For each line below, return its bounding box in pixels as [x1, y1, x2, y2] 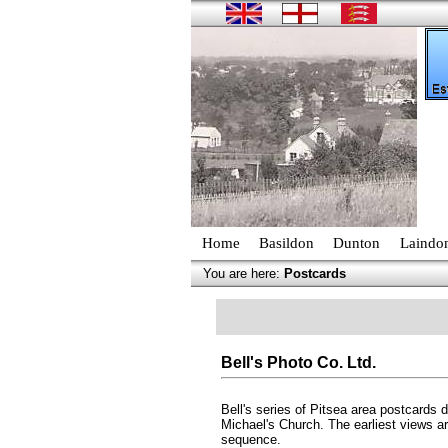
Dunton [333, 235, 381, 251]
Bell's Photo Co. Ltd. [220, 354, 376, 371]
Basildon [259, 235, 315, 251]
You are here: [203, 266, 284, 281]
